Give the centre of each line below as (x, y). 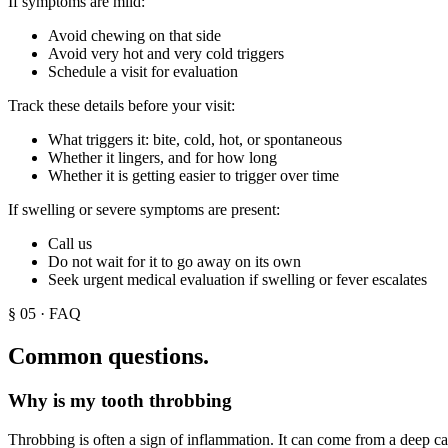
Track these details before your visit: (121, 106)
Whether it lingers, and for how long (162, 158)
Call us (70, 244)
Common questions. (108, 356)
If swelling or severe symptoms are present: (144, 210)
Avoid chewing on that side (134, 36)
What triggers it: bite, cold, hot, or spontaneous (195, 140)
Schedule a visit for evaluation (143, 72)
